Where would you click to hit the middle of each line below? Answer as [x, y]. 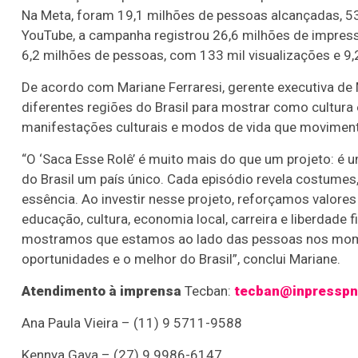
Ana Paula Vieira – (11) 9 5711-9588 [132, 323]
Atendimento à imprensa [103, 291]
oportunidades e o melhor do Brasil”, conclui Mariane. [181, 259]
